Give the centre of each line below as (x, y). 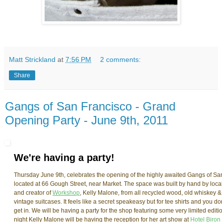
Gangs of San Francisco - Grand (90, 107)
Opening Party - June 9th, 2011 (86, 120)
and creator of (33, 193)
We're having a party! (64, 158)
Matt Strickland (32, 60)
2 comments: (121, 60)
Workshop (66, 193)
